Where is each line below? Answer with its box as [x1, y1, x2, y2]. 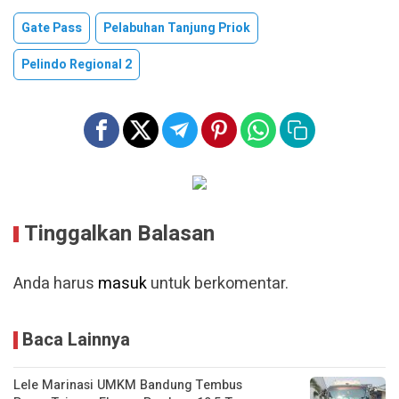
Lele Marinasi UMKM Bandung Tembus [13, 375, 242, 395]
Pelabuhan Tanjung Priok [103, 18, 250, 37]
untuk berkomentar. [147, 271, 289, 296]
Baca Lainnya [22, 326, 130, 353]
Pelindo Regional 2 [21, 54, 132, 74]
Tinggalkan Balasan [24, 217, 215, 249]
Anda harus [13, 271, 98, 296]
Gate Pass [21, 18, 82, 37]
